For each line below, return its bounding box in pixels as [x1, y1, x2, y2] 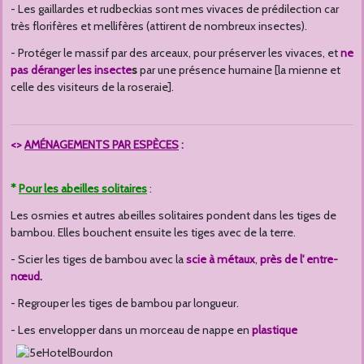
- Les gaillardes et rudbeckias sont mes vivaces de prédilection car [11, 2, 339, 17]
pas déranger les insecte [11, 63, 132, 78]
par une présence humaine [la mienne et [137, 63, 340, 78]
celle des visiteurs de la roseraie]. [11, 80, 174, 95]
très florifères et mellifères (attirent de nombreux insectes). [11, 19, 307, 34]
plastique [252, 323, 297, 338]
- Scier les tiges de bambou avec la [11, 252, 186, 267]
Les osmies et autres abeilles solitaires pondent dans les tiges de [11, 208, 336, 223]
